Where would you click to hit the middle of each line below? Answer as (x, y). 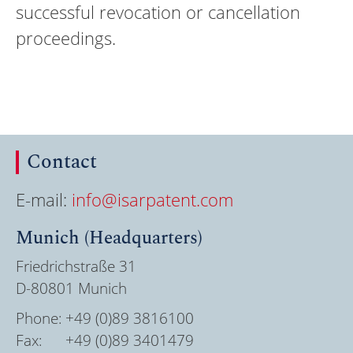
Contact (62, 163)
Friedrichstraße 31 (76, 267)
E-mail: (44, 200)
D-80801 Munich (71, 289)
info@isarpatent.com (152, 200)
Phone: (39, 318)
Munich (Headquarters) (109, 239)
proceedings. (66, 38)
